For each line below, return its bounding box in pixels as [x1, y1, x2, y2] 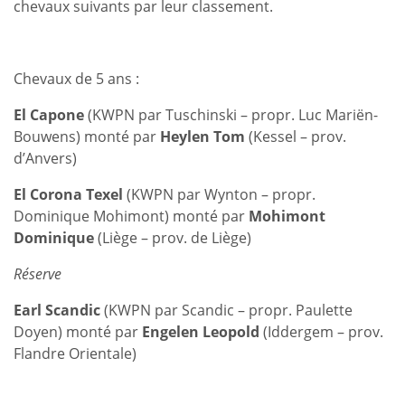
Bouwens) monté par [14, 126, 160, 146]
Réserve [14, 263, 61, 284]
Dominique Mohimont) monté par [14, 205, 249, 226]
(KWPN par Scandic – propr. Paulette [100, 299, 353, 320]
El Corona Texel [14, 184, 123, 204]
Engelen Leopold [142, 321, 259, 342]
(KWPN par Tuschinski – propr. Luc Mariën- [84, 104, 378, 125]
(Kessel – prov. [245, 126, 346, 146]
